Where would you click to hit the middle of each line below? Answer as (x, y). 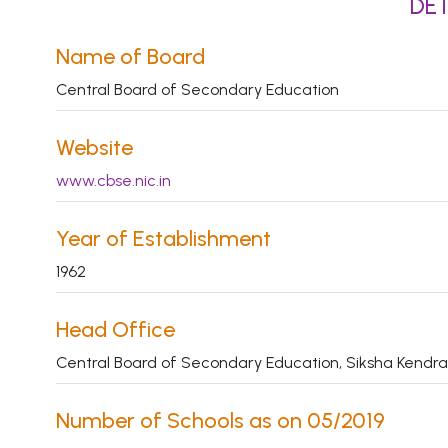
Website (94, 148)
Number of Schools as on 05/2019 (220, 421)
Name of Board (130, 57)
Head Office (115, 330)
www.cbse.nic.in (113, 181)
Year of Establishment (163, 239)
